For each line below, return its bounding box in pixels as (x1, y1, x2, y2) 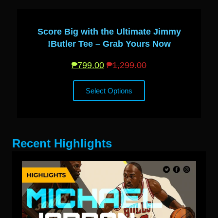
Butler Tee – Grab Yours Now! (50, 39, 171, 49)
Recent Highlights (12, 137, 112, 150)
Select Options (86, 87, 132, 95)
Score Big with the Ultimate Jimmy (37, 27, 181, 37)
